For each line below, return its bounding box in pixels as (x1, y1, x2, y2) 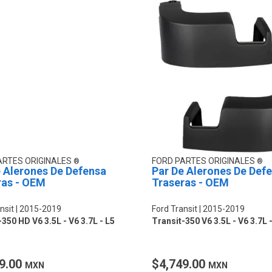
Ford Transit (151, 203, 197, 214)
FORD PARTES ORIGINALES (151, 155, 257, 166)
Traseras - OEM (151, 175, 229, 189)
